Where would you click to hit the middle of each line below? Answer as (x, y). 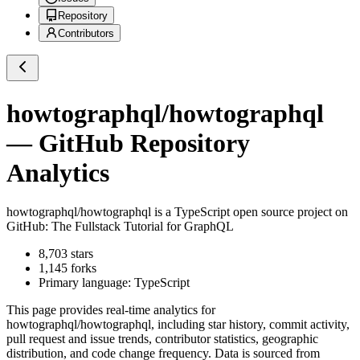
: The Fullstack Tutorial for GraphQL (139, 227)
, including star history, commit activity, (250, 325)
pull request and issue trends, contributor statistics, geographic (162, 339)
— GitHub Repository (128, 143)
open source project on (289, 212)
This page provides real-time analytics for (111, 310)
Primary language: (86, 283)
